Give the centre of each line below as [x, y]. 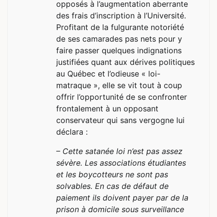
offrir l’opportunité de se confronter [122, 97]
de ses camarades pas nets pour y [119, 39]
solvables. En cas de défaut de [112, 186]
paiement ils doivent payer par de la [122, 197]
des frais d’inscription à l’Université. [121, 15]
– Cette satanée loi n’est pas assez [119, 151]
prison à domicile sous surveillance [120, 209]
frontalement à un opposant [107, 108]
